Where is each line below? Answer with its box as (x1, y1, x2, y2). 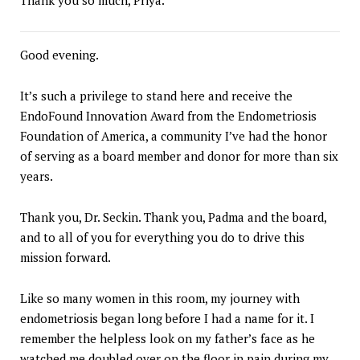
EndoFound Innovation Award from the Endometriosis (20, 107, 317, 124)
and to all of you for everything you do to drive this (20, 228, 305, 245)
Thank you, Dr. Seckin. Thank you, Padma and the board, (20, 208, 326, 225)
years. (20, 167, 53, 184)
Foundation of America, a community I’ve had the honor (20, 127, 327, 144)
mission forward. (20, 248, 111, 265)
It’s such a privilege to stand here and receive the (20, 87, 292, 104)
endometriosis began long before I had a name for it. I (20, 309, 314, 326)
